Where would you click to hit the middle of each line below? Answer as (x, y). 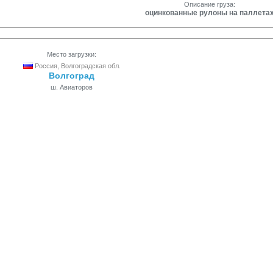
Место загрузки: (72, 54)
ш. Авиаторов (72, 87)
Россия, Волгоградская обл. (76, 66)
